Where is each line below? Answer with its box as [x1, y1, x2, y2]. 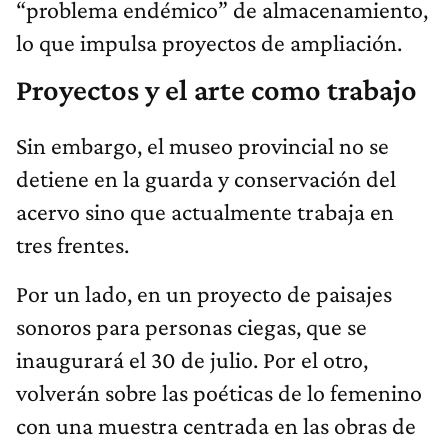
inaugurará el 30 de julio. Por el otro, [16, 345, 368, 373]
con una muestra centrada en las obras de [16, 411, 416, 439]
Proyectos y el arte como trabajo [16, 72, 417, 107]
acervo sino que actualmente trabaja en [16, 197, 394, 225]
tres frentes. [16, 230, 129, 258]
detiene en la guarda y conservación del [16, 164, 396, 192]
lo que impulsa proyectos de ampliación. [16, 28, 402, 56]
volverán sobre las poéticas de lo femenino [16, 378, 422, 406]
